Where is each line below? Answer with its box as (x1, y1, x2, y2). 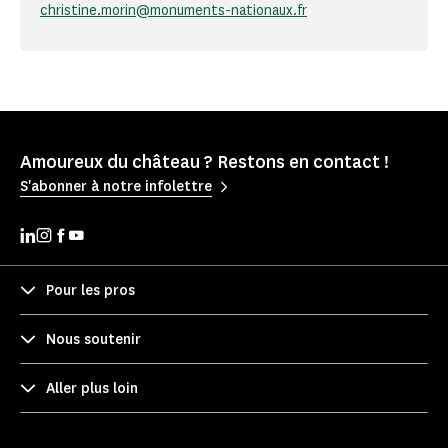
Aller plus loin (46, 378, 138, 398)
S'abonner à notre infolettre (20, 176, 212, 196)
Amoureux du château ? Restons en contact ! (20, 150, 389, 175)
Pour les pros (46, 280, 135, 300)
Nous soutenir (46, 329, 141, 349)
